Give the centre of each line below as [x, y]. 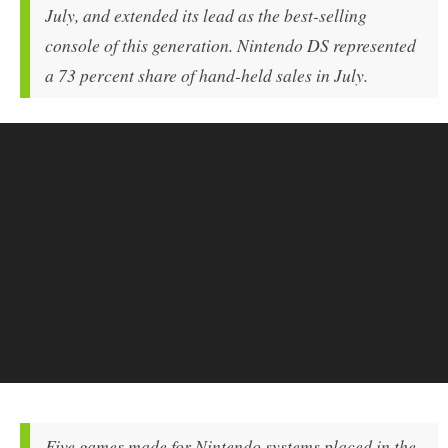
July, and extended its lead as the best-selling [206, 14]
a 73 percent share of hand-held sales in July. [206, 74]
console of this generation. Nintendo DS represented [230, 44]
